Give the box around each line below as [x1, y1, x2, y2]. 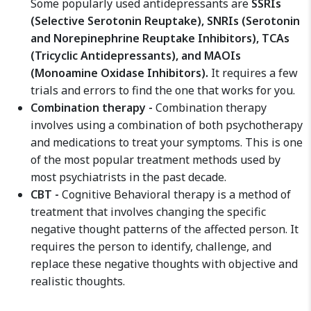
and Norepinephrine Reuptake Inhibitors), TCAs [31, 31, 289, 46]
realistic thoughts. [31, 274, 125, 289]
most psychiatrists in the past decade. [31, 169, 226, 185]
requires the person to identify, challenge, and [31, 239, 271, 254]
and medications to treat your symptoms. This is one [31, 135, 303, 150]
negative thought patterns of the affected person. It [31, 221, 299, 237]
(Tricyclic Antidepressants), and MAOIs [31, 48, 241, 63]
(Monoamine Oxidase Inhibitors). [31, 65, 208, 81]
